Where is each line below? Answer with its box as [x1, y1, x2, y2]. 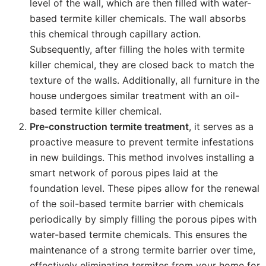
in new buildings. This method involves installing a [30, 151, 254, 163]
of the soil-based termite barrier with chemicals [30, 197, 243, 210]
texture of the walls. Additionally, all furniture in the [30, 74, 259, 86]
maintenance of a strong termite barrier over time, [30, 243, 255, 256]
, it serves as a [189, 120, 254, 132]
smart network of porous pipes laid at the [30, 166, 218, 179]
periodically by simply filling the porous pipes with [30, 213, 256, 225]
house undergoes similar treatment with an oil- [30, 89, 239, 102]
